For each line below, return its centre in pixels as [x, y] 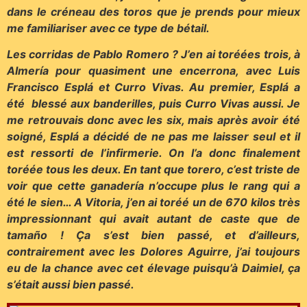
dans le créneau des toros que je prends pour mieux [153, 12]
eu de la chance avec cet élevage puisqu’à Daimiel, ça [153, 268]
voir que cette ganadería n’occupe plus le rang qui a [153, 186]
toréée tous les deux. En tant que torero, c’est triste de [153, 170]
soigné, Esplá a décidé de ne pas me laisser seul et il [153, 137]
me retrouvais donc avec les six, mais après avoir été [153, 120]
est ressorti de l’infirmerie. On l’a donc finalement [153, 153]
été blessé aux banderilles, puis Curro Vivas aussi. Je [153, 104]
